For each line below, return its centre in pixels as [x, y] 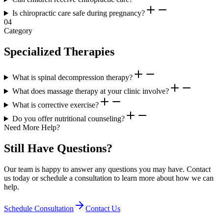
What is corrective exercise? [55, 105]
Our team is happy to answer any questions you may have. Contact [107, 169]
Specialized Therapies [59, 52]
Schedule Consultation [39, 208]
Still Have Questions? [58, 148]
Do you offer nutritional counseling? [68, 119]
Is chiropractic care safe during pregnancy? [78, 13]
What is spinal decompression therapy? [72, 78]
